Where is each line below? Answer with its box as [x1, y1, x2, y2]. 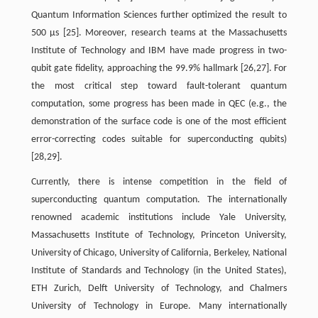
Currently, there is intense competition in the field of [31, 177, 287, 187]
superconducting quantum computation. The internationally [31, 194, 287, 205]
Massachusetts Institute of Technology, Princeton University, [31, 230, 287, 241]
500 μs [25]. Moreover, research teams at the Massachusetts [31, 28, 287, 38]
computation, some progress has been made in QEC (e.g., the [31, 99, 287, 109]
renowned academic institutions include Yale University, [31, 212, 287, 223]
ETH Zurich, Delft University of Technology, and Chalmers [31, 283, 287, 294]
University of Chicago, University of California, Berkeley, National [31, 248, 287, 258]
